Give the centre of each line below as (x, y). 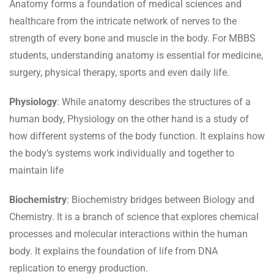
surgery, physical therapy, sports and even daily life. (119, 73)
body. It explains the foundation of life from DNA (113, 251)
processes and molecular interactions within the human (128, 234)
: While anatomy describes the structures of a (154, 102)
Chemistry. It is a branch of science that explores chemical (134, 217)
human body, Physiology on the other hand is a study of (129, 119)
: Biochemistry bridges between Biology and (161, 200)
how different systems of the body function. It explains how (137, 136)
